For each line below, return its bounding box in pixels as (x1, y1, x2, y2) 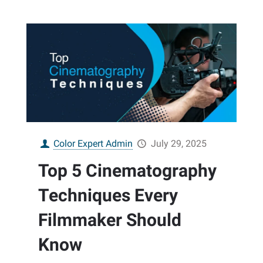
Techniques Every (38, 185, 178, 206)
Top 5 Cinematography (38, 160, 217, 181)
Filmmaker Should (38, 210, 181, 231)
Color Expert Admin (53, 138, 133, 150)
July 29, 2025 (150, 138, 207, 150)
